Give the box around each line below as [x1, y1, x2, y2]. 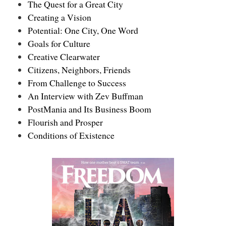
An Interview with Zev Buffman [28, 90, 143, 102]
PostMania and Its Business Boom [28, 103, 151, 116]
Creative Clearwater [28, 50, 100, 63]
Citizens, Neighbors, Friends [28, 64, 131, 76]
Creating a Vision [28, 11, 91, 24]
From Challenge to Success [28, 77, 126, 89]
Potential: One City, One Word [28, 24, 138, 37]
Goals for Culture [28, 37, 90, 50]
